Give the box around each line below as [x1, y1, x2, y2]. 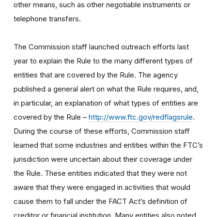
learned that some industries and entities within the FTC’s [14, 140, 203, 150]
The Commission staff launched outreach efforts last [14, 42, 189, 51]
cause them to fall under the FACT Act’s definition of [14, 196, 187, 206]
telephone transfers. [14, 14, 81, 23]
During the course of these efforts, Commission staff [14, 126, 190, 136]
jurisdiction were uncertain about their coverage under [14, 154, 192, 164]
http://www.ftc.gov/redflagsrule [89, 112, 193, 122]
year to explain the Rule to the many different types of [14, 56, 193, 65]
